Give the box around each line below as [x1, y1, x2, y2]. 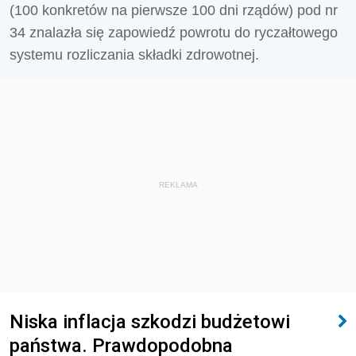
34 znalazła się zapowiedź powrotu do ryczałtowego [10, 25, 338, 41]
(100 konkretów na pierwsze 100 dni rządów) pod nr [10, 2, 338, 18]
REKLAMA [158, 180, 198, 189]
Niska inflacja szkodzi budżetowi [10, 310, 290, 333]
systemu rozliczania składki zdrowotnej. [10, 47, 263, 63]
